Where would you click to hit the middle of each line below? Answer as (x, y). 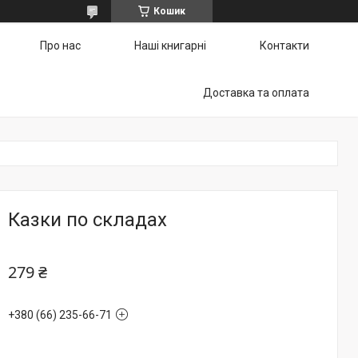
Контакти (284, 46)
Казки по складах (88, 220)
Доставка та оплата (256, 93)
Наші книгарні (170, 46)
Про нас (60, 46)
